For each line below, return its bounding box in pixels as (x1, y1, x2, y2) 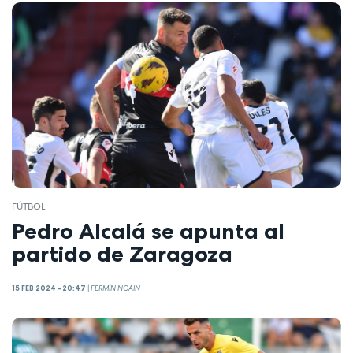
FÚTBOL (12, 200, 45, 214)
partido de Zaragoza (12, 240, 232, 267)
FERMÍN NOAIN (91, 284, 140, 294)
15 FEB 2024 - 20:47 (12, 284, 86, 294)
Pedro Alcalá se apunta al (12, 217, 284, 244)
